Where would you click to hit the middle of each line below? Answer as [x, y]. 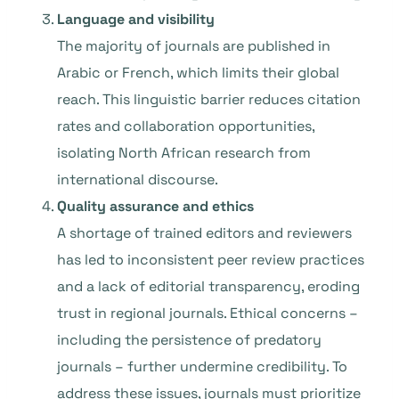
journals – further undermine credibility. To [202, 366]
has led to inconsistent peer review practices [211, 260]
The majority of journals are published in [194, 46]
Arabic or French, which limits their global [198, 73]
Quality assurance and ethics [155, 206]
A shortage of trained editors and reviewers [204, 233]
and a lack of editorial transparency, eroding [208, 286]
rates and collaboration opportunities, [186, 126]
